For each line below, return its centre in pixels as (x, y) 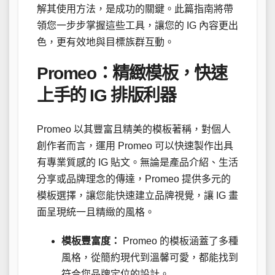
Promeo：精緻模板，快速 (132, 74)
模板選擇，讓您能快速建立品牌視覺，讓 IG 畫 (137, 195)
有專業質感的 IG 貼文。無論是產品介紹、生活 (137, 162)
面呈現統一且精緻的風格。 (96, 212)
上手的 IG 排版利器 (107, 96)
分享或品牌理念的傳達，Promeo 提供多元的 (134, 179)
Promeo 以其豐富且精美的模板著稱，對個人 (134, 129)
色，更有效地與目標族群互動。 (106, 42)
